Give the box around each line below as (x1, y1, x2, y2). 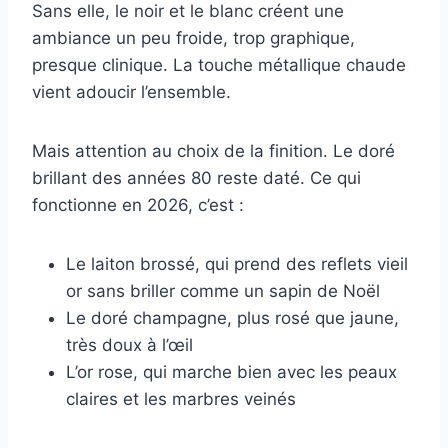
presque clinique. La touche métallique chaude (32, 55, 406, 76)
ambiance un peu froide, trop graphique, (32, 28, 355, 49)
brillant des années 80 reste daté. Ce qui (32, 168, 361, 189)
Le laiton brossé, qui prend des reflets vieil (66, 254, 408, 275)
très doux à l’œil (66, 335, 193, 356)
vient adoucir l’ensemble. (32, 82, 231, 103)
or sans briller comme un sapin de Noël (66, 281, 380, 302)
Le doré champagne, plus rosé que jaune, (66, 308, 399, 329)
